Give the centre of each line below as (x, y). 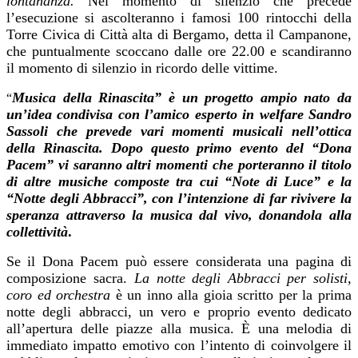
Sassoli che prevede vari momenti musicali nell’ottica (179, 131)
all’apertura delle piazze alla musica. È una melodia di (179, 329)
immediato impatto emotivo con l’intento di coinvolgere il (179, 346)
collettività (37, 232)
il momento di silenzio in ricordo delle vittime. (142, 68)
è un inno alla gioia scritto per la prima (231, 295)
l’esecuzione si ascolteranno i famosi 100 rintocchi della (179, 18)
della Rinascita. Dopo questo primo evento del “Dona (179, 148)
